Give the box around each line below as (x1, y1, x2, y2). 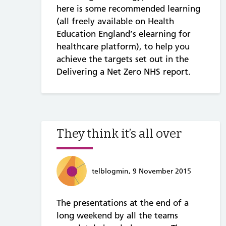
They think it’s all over (56, 126, 182, 141)
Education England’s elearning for (56, 28, 191, 39)
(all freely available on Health (56, 16, 174, 26)
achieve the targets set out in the (56, 53, 189, 64)
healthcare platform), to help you (56, 41, 190, 51)
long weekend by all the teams (56, 210, 178, 220)
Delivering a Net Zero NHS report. (56, 66, 191, 77)
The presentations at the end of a (56, 197, 189, 208)
